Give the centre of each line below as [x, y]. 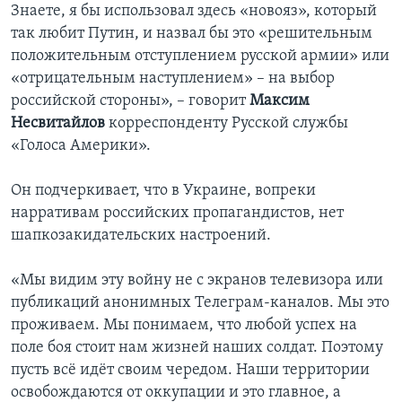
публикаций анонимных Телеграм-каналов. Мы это [200, 303]
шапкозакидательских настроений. [141, 236]
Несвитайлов [58, 124]
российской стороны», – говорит [130, 101]
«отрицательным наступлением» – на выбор [173, 79]
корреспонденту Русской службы [227, 124]
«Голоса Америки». [81, 146]
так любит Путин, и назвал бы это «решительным [192, 34]
